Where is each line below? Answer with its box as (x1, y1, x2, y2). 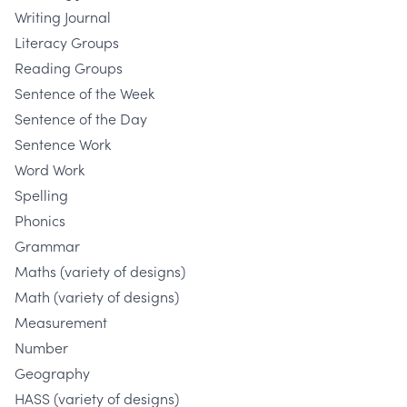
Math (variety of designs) (15, 286, 179, 307)
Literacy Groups (15, 32, 119, 53)
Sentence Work (15, 134, 111, 154)
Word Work (15, 159, 84, 180)
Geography (15, 362, 90, 383)
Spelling (15, 184, 68, 205)
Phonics (15, 210, 65, 231)
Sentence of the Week (15, 83, 154, 104)
